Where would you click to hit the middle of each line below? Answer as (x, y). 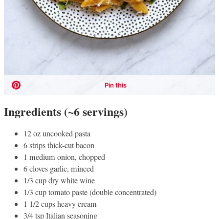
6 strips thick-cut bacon (59, 145)
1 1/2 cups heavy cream (60, 204)
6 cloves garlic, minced (59, 169)
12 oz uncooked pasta (57, 134)
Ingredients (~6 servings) (66, 111)
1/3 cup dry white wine (59, 181)
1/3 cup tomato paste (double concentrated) (90, 192)
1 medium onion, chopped (64, 157)
